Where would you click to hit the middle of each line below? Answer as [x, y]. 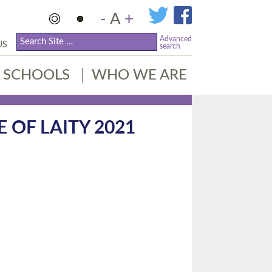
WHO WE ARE [139, 75]
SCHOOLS [36, 75]
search [170, 46]
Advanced [176, 39]
